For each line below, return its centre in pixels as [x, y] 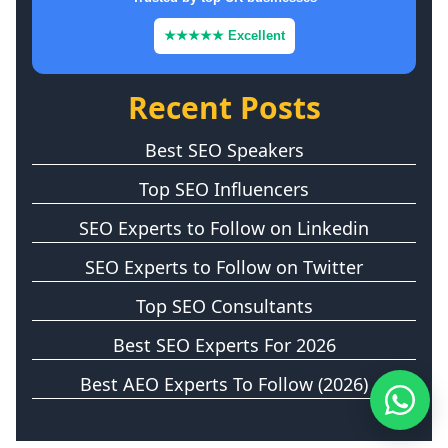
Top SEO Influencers [224, 188]
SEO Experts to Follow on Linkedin [224, 227]
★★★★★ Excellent [224, 35]
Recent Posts [224, 107]
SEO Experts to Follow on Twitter [224, 266]
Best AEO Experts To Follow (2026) [224, 383]
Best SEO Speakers [224, 149]
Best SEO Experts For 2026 [224, 344]
